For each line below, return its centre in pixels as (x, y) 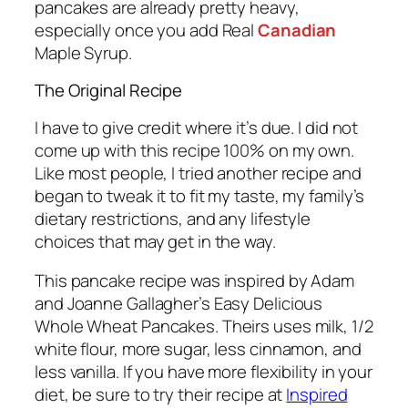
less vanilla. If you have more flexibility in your (204, 372)
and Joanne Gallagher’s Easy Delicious (179, 304)
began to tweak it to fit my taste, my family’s (200, 195)
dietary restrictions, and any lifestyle (173, 218)
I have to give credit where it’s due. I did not (197, 127)
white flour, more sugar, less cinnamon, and (198, 349)
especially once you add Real (147, 30)
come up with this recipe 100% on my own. (194, 150)
